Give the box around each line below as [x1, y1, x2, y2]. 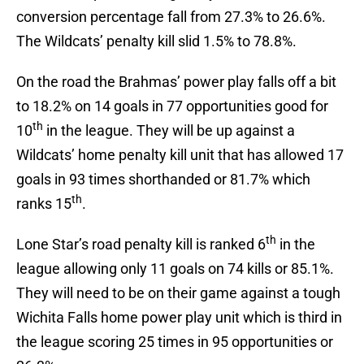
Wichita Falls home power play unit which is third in [16, 309, 342, 327]
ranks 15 [16, 195, 71, 213]
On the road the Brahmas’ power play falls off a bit [16, 73, 336, 91]
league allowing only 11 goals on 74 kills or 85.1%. [16, 260, 334, 278]
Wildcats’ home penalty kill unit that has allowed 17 [16, 146, 344, 164]
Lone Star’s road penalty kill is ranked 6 [16, 236, 266, 253]
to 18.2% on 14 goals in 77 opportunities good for [16, 97, 328, 115]
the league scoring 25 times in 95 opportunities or [16, 333, 333, 351]
